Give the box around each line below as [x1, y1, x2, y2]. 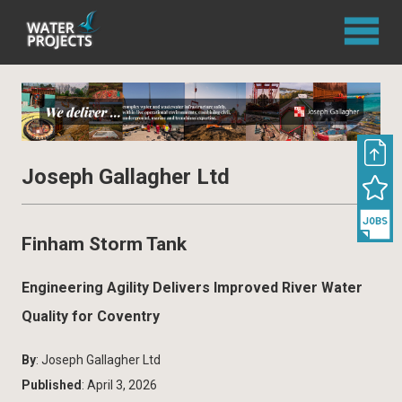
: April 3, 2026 [82, 377, 157, 392]
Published [22, 377, 82, 392]
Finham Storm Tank [22, 233, 187, 256]
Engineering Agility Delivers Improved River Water [22, 278, 363, 296]
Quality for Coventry [22, 307, 160, 325]
